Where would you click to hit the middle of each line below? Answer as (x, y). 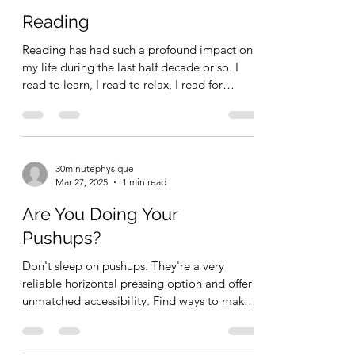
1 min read (144, 182)
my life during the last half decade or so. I (130, 67)
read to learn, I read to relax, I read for (122, 85)
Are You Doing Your (100, 214)
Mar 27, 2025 (82, 182)
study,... (42, 102)
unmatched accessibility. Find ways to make (88, 301)
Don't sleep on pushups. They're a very (123, 266)
